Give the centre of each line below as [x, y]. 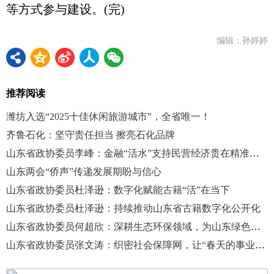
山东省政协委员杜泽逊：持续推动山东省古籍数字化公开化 [133, 208]
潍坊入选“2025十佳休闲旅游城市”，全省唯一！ [108, 116]
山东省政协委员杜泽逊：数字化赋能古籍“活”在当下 [118, 190]
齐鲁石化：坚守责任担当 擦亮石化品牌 [91, 135]
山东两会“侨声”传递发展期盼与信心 [84, 171]
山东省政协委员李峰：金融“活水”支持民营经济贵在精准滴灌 [254, 153]
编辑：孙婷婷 [242, 40]
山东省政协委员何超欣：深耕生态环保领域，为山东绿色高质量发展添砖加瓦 [256, 226]
